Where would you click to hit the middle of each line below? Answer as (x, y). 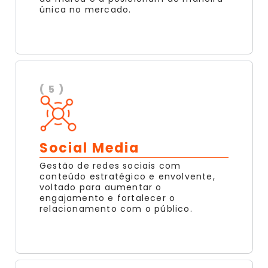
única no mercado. (86, 9)
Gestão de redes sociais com (110, 165)
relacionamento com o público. (116, 208)
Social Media (89, 148)
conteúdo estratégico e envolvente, (127, 176)
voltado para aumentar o (101, 187)
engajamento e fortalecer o (108, 198)
